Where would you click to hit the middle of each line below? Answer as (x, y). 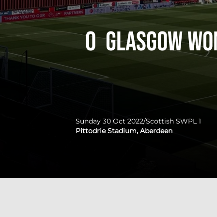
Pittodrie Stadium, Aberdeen (124, 131)
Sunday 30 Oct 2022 (109, 121)
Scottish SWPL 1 (173, 121)
